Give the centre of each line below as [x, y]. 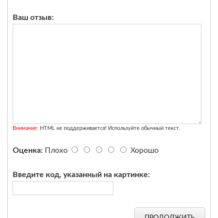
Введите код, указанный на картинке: [81, 175]
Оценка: [28, 150]
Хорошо [145, 150]
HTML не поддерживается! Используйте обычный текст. [109, 128]
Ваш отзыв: [33, 18]
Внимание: [26, 128]
